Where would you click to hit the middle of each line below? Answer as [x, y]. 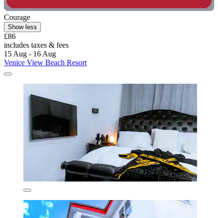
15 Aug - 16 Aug [30, 54]
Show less [22, 27]
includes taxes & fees [36, 45]
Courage [17, 18]
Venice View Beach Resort [45, 63]
